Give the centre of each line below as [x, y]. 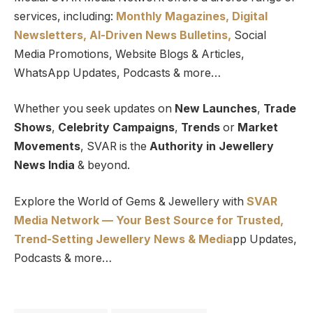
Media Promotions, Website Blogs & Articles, [129, 54]
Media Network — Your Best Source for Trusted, [149, 220]
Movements [47, 147]
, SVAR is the [115, 147]
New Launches [216, 109]
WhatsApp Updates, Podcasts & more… [117, 73]
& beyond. [102, 166]
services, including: [65, 16]
